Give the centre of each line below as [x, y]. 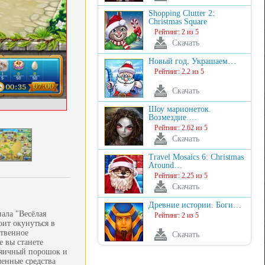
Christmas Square [178, 22]
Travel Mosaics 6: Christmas [196, 157]
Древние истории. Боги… [195, 205]
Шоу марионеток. [180, 109]
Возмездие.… [173, 117]
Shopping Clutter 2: [182, 13]
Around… [165, 165]
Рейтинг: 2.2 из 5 [179, 72]
